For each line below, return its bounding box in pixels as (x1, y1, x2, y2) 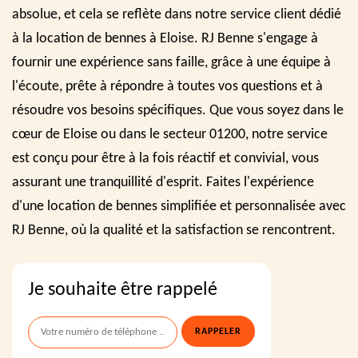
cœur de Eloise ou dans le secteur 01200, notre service (12, 127, 328, 142)
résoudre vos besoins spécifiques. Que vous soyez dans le (12, 103, 344, 118)
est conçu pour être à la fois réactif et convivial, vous (12, 151, 319, 166)
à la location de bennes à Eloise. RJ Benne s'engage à (12, 31, 318, 46)
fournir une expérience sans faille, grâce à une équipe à (12, 55, 331, 70)
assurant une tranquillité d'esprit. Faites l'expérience (12, 175, 314, 190)
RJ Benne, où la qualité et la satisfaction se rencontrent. (12, 223, 336, 238)
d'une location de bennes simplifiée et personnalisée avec (12, 199, 346, 214)
